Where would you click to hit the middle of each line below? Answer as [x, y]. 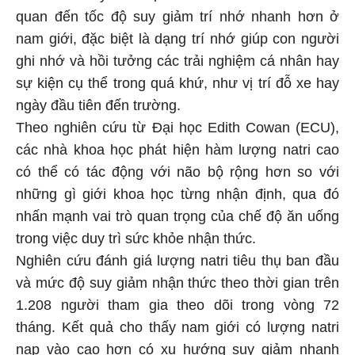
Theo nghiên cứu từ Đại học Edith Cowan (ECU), [177, 126]
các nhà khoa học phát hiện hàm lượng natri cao [177, 148]
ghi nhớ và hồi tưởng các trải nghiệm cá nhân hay [177, 59]
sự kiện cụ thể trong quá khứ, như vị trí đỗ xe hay [177, 81]
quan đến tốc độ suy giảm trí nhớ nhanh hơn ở [177, 15]
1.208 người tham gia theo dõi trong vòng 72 [177, 303]
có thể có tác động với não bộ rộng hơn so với [177, 170]
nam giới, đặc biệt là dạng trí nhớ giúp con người [177, 37]
